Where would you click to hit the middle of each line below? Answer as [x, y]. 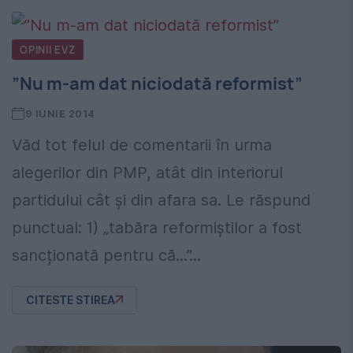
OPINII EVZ [48, 49]
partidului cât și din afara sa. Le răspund [161, 200]
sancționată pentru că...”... [106, 255]
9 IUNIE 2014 [60, 113]
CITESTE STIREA [71, 300]
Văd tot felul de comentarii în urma [142, 145]
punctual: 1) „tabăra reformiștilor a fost [157, 227]
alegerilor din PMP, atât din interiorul [147, 172]
